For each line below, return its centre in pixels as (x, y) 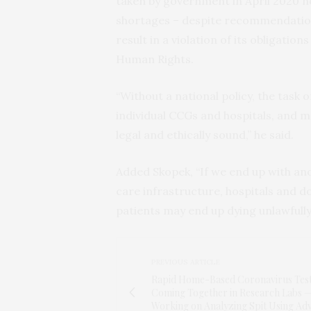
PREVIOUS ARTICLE (186, 262)
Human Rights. (155, 59)
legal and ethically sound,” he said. (205, 134)
